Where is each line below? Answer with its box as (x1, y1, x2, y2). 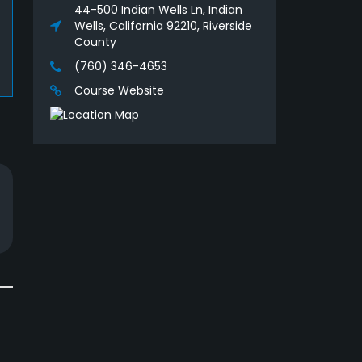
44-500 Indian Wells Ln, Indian (74, 2, 242, 19)
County (74, 34, 116, 51)
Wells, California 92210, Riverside (74, 18, 252, 35)
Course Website (74, 82, 164, 99)
